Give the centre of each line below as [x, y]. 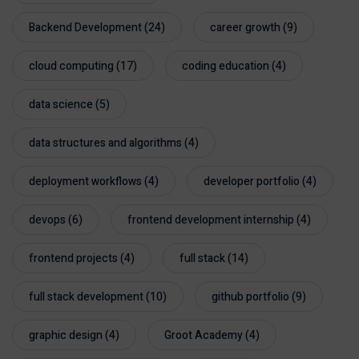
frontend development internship [211, 220]
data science [61, 105]
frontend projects [73, 259]
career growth [245, 28]
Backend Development [85, 28]
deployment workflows [85, 182]
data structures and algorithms [105, 143]
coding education [226, 67]
